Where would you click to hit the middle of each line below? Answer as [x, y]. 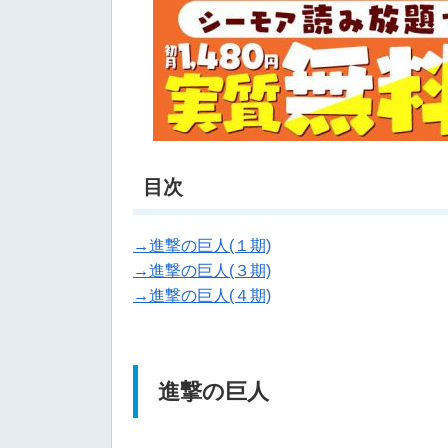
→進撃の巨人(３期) [202, 270]
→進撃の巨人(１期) [202, 245]
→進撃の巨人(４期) [202, 295]
